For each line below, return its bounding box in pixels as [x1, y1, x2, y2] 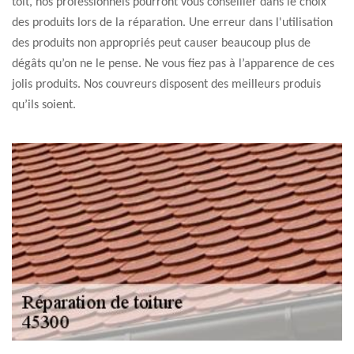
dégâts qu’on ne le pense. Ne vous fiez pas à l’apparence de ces [12, 58, 334, 70]
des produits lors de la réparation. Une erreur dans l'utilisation [12, 17, 333, 29]
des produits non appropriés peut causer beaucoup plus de [12, 37, 311, 50]
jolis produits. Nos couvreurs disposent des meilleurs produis [12, 78, 321, 91]
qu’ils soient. [12, 99, 76, 111]
